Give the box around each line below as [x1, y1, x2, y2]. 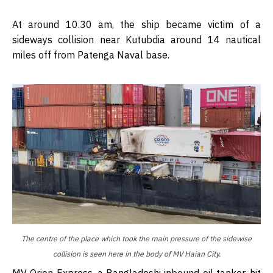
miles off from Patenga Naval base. [12, 49, 169, 62]
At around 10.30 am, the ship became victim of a [12, 18, 261, 31]
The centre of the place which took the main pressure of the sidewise [21, 233, 252, 244]
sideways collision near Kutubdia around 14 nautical [12, 34, 261, 46]
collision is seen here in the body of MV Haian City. [52, 249, 221, 259]
